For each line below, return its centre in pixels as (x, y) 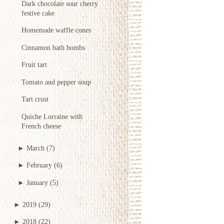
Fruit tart (34, 65)
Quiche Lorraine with (52, 116)
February (39, 165)
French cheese (41, 126)
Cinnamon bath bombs (53, 47)
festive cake (38, 13)
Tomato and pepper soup (56, 82)
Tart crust (35, 99)
